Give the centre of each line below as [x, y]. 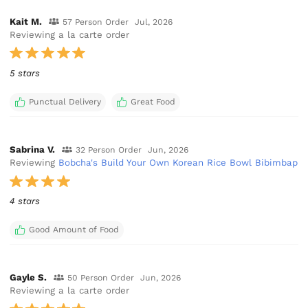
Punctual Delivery [65, 101]
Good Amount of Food [74, 230]
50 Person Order [100, 278]
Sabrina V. [33, 150]
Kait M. [26, 21]
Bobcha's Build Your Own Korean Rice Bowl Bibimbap [178, 163]
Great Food [153, 101]
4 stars [25, 201]
